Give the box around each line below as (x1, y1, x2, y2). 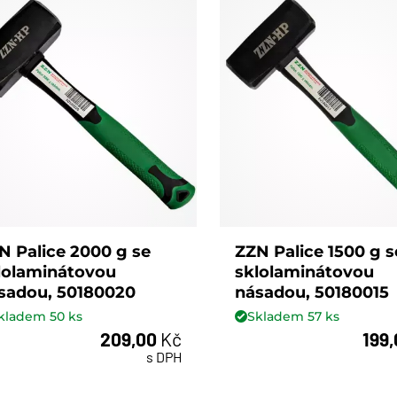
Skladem (247, 307, 308, 324)
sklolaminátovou (235, 262, 375, 283)
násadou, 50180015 (235, 283, 390, 303)
